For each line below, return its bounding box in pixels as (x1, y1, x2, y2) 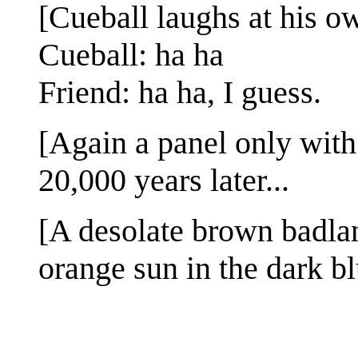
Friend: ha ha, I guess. (38, 74, 321, 110)
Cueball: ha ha (38, 36, 224, 73)
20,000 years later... (38, 161, 289, 198)
